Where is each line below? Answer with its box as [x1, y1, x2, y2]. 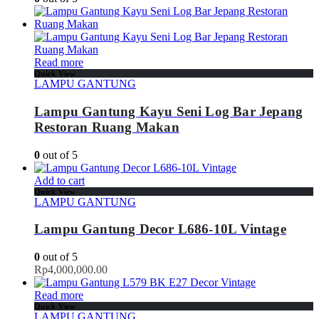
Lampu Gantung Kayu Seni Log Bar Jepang [34, 104, 303, 120]
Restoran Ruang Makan [34, 120, 179, 135]
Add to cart [34, 174, 85, 187]
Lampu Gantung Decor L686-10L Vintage [34, 221, 286, 237]
